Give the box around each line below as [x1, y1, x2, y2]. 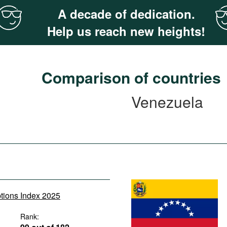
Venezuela [131, 91, 203, 112]
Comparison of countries [42, 66, 221, 88]
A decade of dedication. [57, 5, 195, 22]
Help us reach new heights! [47, 22, 205, 40]
